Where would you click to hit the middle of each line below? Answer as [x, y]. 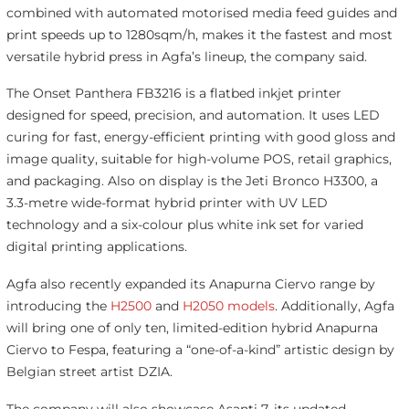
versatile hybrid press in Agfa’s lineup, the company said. [186, 56]
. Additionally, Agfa [334, 306]
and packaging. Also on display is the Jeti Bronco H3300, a [192, 181]
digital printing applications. [96, 247]
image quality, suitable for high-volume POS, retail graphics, [199, 159]
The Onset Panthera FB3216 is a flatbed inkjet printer [173, 94]
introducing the [58, 306]
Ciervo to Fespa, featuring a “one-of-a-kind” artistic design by [200, 350]
